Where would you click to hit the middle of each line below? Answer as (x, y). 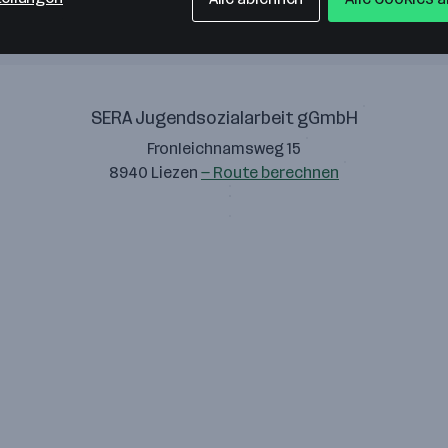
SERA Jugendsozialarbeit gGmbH (224, 118)
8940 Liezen (155, 172)
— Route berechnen (270, 172)
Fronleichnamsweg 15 (224, 148)
